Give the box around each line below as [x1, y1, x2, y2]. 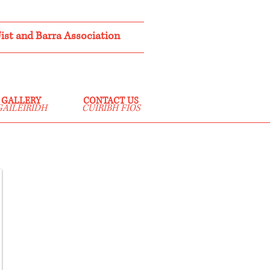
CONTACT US [83, 95, 139, 107]
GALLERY [1, 95, 41, 107]
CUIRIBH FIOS [81, 102, 140, 115]
